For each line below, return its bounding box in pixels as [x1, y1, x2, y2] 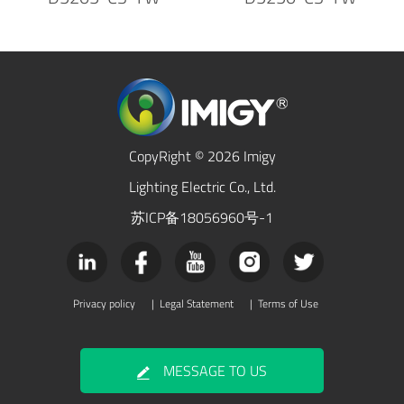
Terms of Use [257, 295, 318, 313]
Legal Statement [159, 295, 234, 313]
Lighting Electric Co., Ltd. [128, 176, 276, 198]
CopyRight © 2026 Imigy [128, 145, 276, 168]
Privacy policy [72, 295, 135, 313]
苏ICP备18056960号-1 [131, 207, 273, 229]
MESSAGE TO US [163, 360, 267, 382]
